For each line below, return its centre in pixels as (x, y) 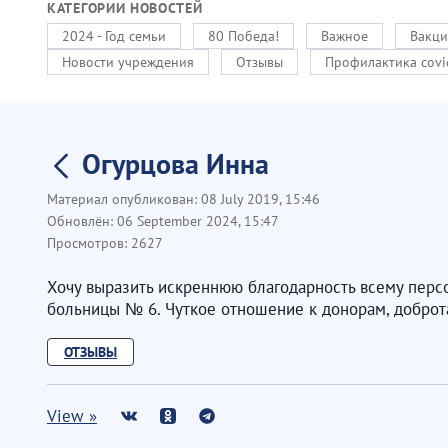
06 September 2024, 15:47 (198, 221)
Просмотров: (89, 243)
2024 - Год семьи (114, 36)
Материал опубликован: (124, 199)
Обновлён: (82, 221)
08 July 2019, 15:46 (260, 199)
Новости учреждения (128, 62)
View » (72, 415)
